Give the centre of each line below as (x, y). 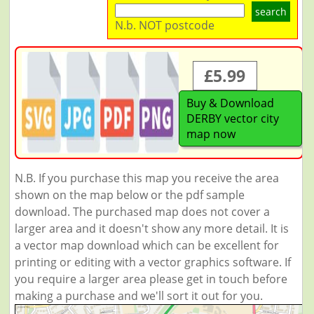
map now (211, 134)
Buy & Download (230, 103)
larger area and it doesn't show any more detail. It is (151, 228)
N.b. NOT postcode (165, 25)
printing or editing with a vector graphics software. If (152, 262)
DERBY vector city (232, 118)
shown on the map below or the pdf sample (129, 195)
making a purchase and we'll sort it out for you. (138, 296)
